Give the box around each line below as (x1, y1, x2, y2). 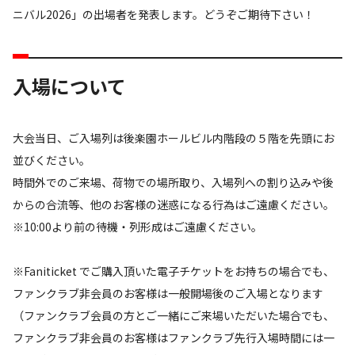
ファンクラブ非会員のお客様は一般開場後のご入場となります (13, 284, 323, 301)
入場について (13, 71, 126, 100)
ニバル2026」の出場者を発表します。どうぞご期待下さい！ (13, 6, 315, 22)
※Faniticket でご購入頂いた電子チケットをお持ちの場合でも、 (13, 262, 334, 279)
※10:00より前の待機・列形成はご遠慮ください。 (13, 218, 262, 235)
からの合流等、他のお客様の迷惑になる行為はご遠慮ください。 (13, 196, 334, 212)
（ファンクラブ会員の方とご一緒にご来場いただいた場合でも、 (13, 307, 334, 323)
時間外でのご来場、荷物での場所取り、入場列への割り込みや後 (13, 174, 334, 190)
